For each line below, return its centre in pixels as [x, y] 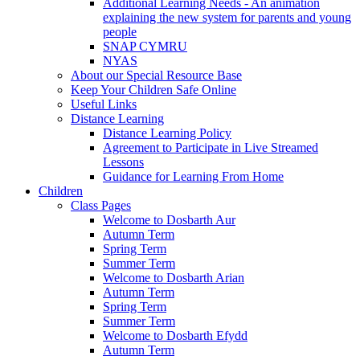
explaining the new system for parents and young [227, 17]
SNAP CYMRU [145, 46]
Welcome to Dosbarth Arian [174, 277]
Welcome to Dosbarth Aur [169, 219]
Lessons [123, 162]
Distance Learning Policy [167, 133]
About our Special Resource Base [156, 75]
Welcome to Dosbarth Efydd [175, 335]
